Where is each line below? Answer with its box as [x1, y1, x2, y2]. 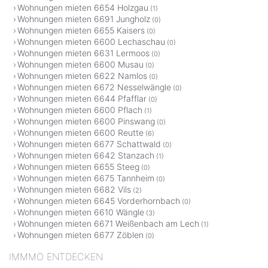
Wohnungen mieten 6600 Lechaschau [17, 36, 165, 47]
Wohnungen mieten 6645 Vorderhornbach [17, 196, 180, 206]
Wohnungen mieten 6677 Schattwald [17, 139, 161, 150]
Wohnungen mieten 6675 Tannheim [17, 173, 154, 184]
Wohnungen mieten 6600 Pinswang [17, 116, 155, 127]
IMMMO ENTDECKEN [9, 251, 103, 263]
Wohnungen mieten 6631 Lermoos [17, 48, 150, 59]
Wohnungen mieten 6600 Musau [17, 59, 144, 70]
